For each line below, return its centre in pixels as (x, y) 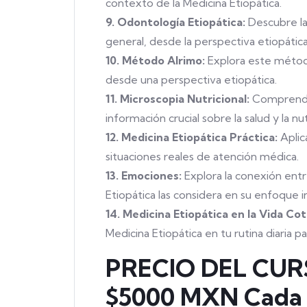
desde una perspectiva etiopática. (191, 79)
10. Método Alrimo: (155, 60)
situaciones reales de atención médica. (202, 156)
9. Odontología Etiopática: (175, 22)
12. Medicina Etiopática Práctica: (192, 137)
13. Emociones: (144, 175)
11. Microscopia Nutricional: (177, 98)
